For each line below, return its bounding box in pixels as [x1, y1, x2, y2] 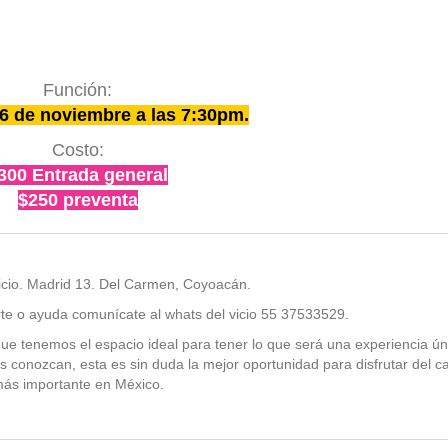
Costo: [51, 140, 104, 161]
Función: [43, 80, 113, 101]
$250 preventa [17, 190, 138, 211]
